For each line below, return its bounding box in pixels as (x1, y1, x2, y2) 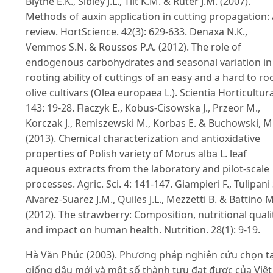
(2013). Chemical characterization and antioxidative (26, 131, 260, 145)
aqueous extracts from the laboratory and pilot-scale (26, 161, 269, 175)
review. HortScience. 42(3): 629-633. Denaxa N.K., (26, 24, 247, 38)
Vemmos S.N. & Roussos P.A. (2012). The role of (26, 40, 241, 54)
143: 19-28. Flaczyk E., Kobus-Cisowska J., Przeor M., (26, 101, 260, 115)
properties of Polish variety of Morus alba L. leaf (26, 146, 247, 160)
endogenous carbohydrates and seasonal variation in (26, 55, 272, 69)
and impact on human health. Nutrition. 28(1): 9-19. (26, 222, 260, 236)
